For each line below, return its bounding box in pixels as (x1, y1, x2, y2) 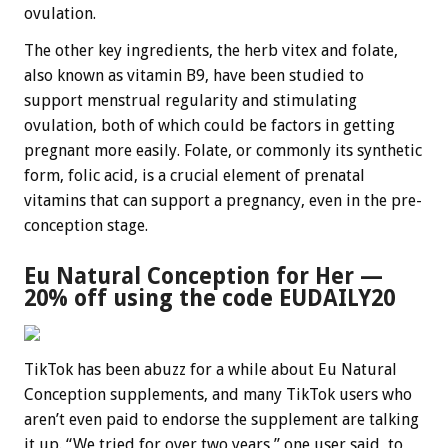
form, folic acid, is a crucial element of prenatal (24, 166, 365, 186)
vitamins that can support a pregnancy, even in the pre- (24, 191, 422, 211)
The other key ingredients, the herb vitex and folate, (24, 41, 398, 61)
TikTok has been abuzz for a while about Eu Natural (24, 360, 397, 380)
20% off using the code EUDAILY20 (24, 285, 395, 312)
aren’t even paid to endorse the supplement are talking (24, 410, 419, 430)
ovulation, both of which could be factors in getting (24, 116, 395, 136)
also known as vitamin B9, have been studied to (24, 66, 364, 86)
